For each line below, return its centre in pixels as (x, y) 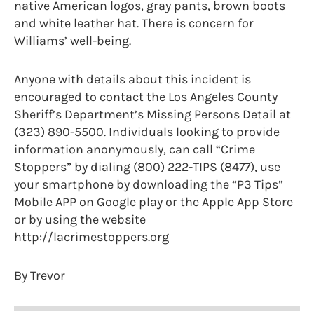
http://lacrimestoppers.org (91, 237)
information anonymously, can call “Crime (135, 150)
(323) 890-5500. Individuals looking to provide (147, 132)
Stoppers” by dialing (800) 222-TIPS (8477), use (147, 167)
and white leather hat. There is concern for (134, 23)
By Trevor (40, 276)
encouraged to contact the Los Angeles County (146, 97)
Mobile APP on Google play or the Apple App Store (153, 202)
